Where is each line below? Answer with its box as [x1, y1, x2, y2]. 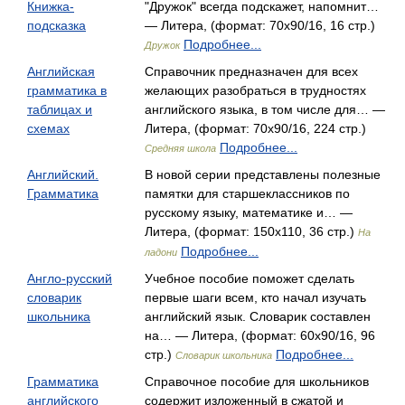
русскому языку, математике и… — [145, 205, 353, 220]
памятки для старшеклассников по [145, 186, 350, 201]
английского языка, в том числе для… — [145, 102, 385, 117]
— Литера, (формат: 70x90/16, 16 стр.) [145, 18, 375, 33]
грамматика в [27, 83, 107, 98]
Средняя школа [145, 143, 216, 154]
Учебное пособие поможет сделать [145, 271, 354, 286]
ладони [145, 247, 177, 258]
